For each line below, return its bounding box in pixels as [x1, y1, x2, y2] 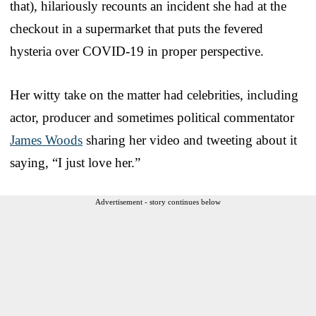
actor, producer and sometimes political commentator [10, 109, 294, 125]
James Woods [10, 132, 83, 147]
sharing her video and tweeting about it [83, 132, 297, 147]
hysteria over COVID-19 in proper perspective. [10, 43, 264, 59]
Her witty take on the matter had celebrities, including [10, 87, 298, 102]
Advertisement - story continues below [95, 197, 221, 206]
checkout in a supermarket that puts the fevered [10, 20, 263, 36]
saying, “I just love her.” [10, 154, 140, 170]
